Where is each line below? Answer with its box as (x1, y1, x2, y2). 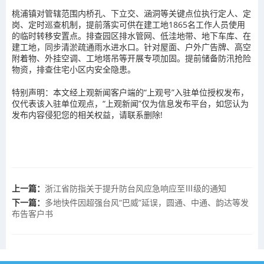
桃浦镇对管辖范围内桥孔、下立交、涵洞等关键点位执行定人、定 (12, 8, 251, 19)
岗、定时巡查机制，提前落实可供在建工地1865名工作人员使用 (12, 19, 245, 30)
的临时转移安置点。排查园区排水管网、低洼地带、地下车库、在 (12, 30, 251, 41)
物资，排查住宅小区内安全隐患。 (12, 64, 136, 75)
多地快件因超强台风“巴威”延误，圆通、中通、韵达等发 (45, 197, 249, 208)
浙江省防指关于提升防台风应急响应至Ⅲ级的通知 (45, 183, 226, 194)
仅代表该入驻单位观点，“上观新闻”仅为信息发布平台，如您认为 (12, 98, 249, 109)
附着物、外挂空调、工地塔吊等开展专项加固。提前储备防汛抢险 (12, 52, 251, 64)
